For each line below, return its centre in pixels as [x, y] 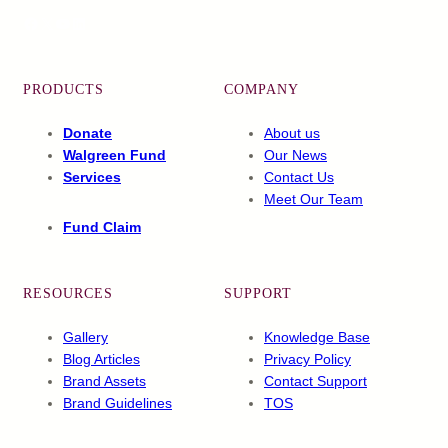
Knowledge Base [317, 336]
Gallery [85, 336]
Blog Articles [101, 358]
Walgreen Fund [114, 154]
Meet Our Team [313, 198]
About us [292, 132]
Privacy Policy [307, 358]
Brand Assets [104, 380]
